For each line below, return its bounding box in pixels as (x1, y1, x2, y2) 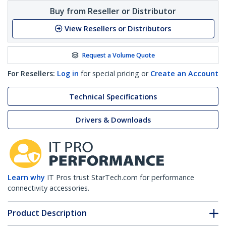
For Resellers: (8, 69, 55, 79)
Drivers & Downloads (75, 115, 151, 125)
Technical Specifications (69, 91, 157, 101)
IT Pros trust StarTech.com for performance (47, 173, 194, 183)
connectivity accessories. (8, 183, 89, 193)
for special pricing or (79, 69, 150, 79)
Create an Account (150, 69, 218, 79)
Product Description (8, 207, 87, 219)
